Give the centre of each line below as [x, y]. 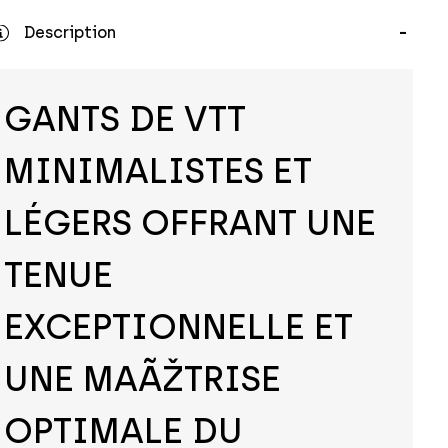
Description [69, 33]
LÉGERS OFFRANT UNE [189, 223]
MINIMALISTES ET [157, 171]
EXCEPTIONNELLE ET [178, 327]
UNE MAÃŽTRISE [142, 379]
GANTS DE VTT [124, 119]
